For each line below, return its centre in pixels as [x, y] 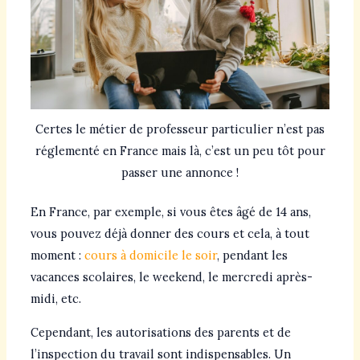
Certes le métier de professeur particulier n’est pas [180, 129]
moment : [57, 256]
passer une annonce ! [180, 173]
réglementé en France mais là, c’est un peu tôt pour [180, 151]
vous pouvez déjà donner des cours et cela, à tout [170, 234]
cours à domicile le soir [150, 256]
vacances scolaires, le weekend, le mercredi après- [171, 277]
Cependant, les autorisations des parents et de [160, 332]
